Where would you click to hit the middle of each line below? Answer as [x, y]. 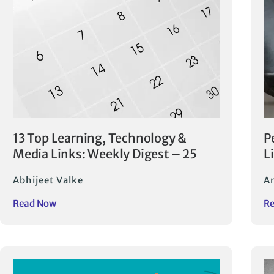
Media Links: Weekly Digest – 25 [105, 154]
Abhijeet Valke [48, 180]
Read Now [35, 204]
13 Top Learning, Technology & [100, 138]
